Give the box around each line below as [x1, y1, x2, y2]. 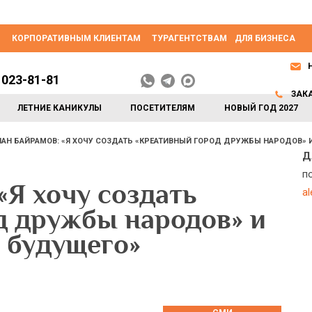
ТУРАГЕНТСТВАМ [152, 33, 227, 43]
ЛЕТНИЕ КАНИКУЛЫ [17, 103, 102, 113]
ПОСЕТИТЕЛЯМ [130, 103, 196, 113]
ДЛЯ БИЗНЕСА [235, 33, 295, 43]
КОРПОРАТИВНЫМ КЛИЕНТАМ [12, 33, 141, 43]
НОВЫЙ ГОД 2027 [224, 103, 298, 113]
